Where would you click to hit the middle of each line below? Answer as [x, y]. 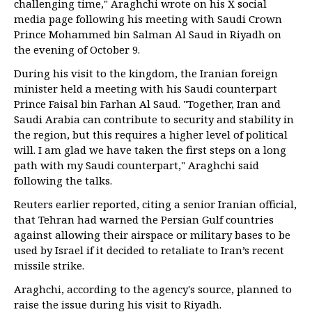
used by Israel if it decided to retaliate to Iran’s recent [149, 250]
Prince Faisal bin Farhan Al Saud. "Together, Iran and [147, 104]
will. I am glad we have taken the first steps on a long [150, 150]
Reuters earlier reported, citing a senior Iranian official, [155, 204]
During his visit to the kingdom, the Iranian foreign [146, 73]
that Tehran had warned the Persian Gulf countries [144, 219]
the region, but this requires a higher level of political [151, 134]
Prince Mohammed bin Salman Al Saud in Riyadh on [148, 34]
